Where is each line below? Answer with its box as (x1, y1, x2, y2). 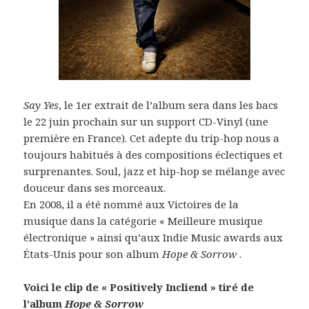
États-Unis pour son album (23, 247, 163, 261)
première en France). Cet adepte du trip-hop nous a (23, 131, 280, 146)
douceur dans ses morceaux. (23, 181, 166, 195)
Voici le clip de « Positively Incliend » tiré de (23, 280, 255, 295)
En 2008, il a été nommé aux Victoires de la (23, 197, 239, 212)
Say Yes (23, 98, 59, 112)
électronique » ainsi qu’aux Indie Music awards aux (23, 230, 283, 245)
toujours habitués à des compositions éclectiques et (23, 148, 283, 162)
